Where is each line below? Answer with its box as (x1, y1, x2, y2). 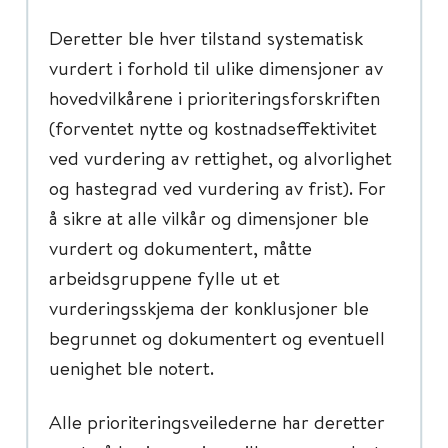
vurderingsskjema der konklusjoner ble (49, 295, 369, 320)
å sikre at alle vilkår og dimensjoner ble (49, 205, 369, 230)
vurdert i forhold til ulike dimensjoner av (49, 55, 383, 80)
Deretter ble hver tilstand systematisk (49, 25, 363, 50)
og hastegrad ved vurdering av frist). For (49, 175, 386, 200)
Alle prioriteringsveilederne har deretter (49, 409, 385, 434)
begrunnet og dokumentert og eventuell (49, 325, 385, 350)
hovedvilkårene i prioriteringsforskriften (49, 85, 380, 110)
